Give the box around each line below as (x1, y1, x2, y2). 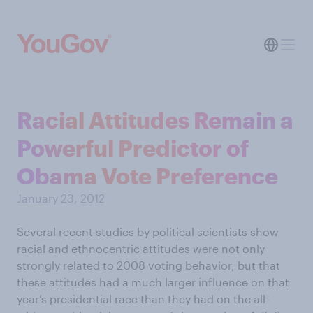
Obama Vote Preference (17, 163, 278, 189)
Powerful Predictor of (17, 135, 249, 161)
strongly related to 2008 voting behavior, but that (17, 259, 280, 272)
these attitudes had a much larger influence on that (17, 275, 289, 289)
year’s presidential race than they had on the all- (17, 292, 269, 305)
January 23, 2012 (17, 191, 105, 205)
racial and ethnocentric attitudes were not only (17, 242, 265, 255)
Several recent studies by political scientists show (17, 225, 279, 238)
